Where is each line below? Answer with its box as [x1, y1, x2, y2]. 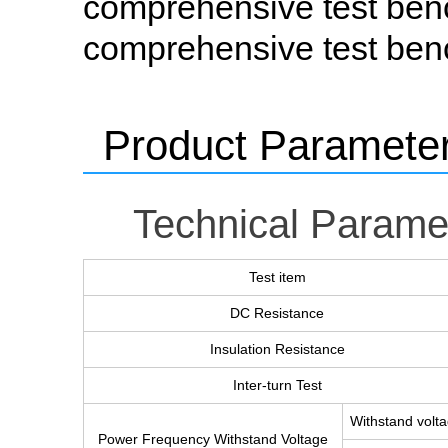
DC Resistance [230, 305, 324, 321]
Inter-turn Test [232, 377, 322, 393]
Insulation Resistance [209, 341, 345, 357]
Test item [248, 269, 306, 285]
